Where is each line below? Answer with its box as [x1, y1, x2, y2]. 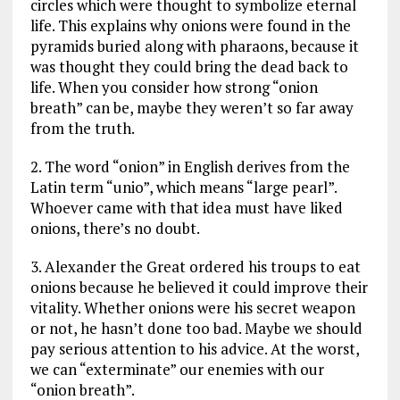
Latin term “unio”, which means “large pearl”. [29, 176, 337, 197]
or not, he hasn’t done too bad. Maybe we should [29, 317, 362, 338]
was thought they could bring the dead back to [29, 55, 348, 77]
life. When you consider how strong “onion [29, 76, 318, 97]
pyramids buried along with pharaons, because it [29, 35, 359, 56]
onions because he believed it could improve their [29, 276, 368, 297]
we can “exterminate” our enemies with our [29, 358, 324, 379]
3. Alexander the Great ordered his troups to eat [29, 255, 361, 277]
